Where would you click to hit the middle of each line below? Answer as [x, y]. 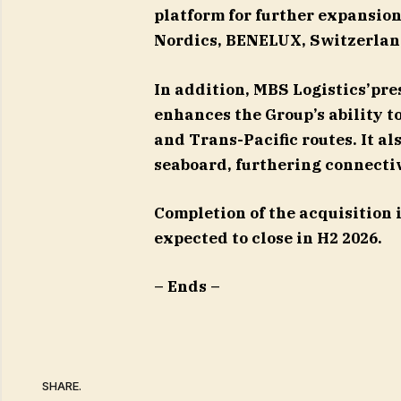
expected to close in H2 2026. [268, 238]
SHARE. [62, 385]
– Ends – [187, 286]
